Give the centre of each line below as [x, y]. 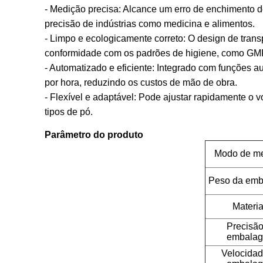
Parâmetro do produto [94, 135]
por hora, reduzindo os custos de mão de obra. [141, 82]
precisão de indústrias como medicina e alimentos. [150, 24]
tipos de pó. [69, 112]
